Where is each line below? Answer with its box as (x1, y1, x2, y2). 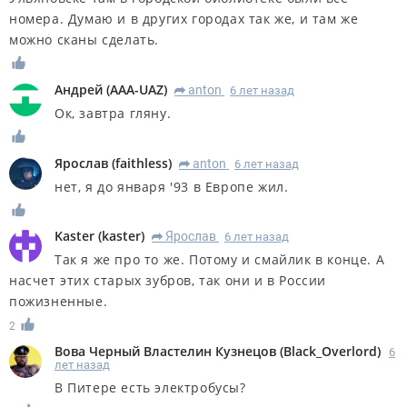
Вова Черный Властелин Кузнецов (55, 342, 276, 361)
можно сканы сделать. (9, 30, 160, 48)
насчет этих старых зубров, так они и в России (9, 272, 327, 290)
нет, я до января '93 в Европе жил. (55, 177, 289, 195)
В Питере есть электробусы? (55, 379, 246, 397)
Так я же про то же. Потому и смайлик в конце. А (55, 251, 385, 269)
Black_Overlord (283, 342, 377, 361)
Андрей (55, 80, 103, 98)
